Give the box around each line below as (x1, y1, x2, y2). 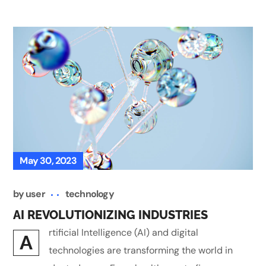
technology (65, 188, 114, 201)
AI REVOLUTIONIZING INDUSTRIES (13, 208, 208, 223)
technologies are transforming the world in (49, 244, 233, 257)
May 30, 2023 (20, 154, 77, 167)
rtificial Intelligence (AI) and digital (49, 226, 199, 239)
